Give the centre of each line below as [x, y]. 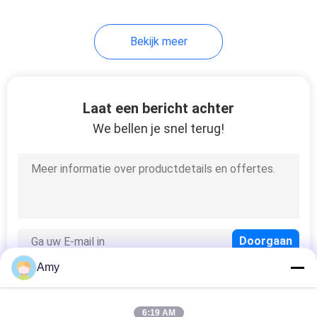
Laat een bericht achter [158, 108]
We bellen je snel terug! [158, 128]
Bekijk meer [158, 41]
